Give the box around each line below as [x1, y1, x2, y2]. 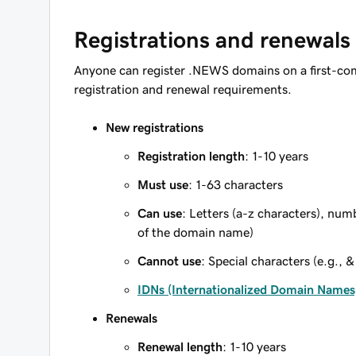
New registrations [106, 121, 203, 133]
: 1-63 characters [188, 178, 283, 191]
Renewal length [137, 340, 222, 353]
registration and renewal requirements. [74, 83, 292, 95]
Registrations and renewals [74, 29, 350, 51]
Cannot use [137, 254, 201, 267]
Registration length [137, 149, 245, 162]
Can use [137, 207, 182, 219]
